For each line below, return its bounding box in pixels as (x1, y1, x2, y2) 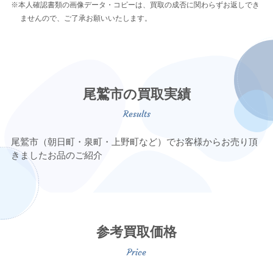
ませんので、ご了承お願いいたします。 (19, 13, 152, 23)
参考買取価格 (96, 224, 177, 240)
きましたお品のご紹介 (10, 150, 102, 161)
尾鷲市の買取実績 (82, 86, 191, 102)
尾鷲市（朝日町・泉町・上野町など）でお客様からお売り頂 (10, 136, 258, 147)
